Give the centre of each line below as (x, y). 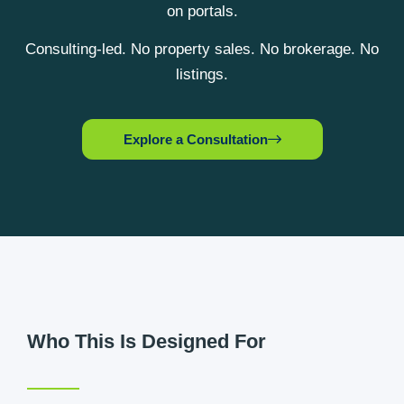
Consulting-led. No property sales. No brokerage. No (202, 50)
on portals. (202, 11)
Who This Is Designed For (147, 341)
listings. (202, 75)
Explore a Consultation (195, 139)
